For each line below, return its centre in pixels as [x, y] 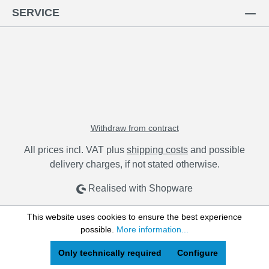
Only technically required [110, 253]
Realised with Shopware [140, 188]
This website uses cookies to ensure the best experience [134, 217]
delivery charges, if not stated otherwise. [134, 164]
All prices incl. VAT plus [75, 150]
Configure [198, 253]
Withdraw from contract [134, 128]
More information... [153, 229]
